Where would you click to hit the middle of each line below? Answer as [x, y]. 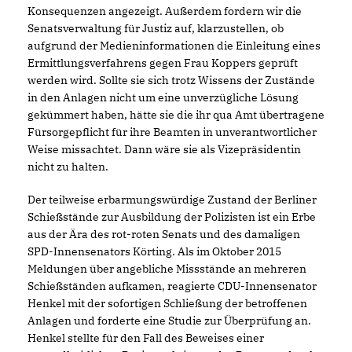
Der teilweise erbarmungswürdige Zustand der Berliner [172, 200]
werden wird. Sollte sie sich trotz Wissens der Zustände [171, 80]
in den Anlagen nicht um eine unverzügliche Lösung [163, 97]
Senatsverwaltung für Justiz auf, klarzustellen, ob [156, 28]
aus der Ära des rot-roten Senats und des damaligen [164, 234]
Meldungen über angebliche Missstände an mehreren [167, 269]
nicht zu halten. [68, 167]
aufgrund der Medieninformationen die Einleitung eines [174, 46]
